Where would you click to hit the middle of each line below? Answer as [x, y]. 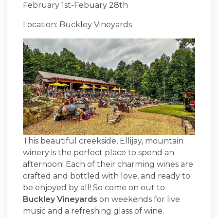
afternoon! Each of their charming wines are [108, 164]
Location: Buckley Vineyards [77, 25]
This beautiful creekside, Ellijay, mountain [103, 141]
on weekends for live [139, 200]
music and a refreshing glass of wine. [93, 211]
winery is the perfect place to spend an [99, 153]
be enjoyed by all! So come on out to [94, 188]
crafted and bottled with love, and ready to [107, 176]
